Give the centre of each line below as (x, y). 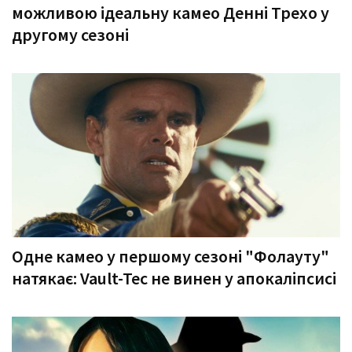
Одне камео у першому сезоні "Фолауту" (170, 256)
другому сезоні (70, 35)
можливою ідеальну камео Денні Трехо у (170, 13)
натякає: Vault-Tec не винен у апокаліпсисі (174, 278)
